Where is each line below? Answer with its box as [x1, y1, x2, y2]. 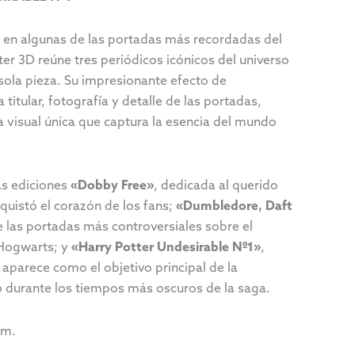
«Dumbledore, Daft [176, 197, 292, 214]
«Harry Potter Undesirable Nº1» [71, 239, 261, 255]
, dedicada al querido [154, 177, 278, 193]
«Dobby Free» [71, 177, 154, 193]
